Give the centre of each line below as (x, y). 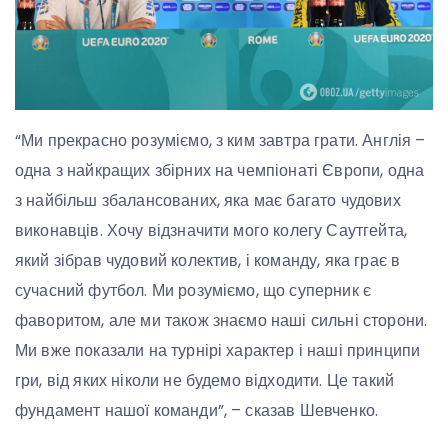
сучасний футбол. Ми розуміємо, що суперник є (193, 290)
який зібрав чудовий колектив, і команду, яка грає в (208, 260)
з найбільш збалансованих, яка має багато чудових (208, 200)
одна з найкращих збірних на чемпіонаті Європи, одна (220, 170)
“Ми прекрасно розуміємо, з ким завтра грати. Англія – (220, 140)
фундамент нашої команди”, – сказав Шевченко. (197, 410)
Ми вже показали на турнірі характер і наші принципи (218, 350)
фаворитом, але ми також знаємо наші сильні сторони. (221, 320)
